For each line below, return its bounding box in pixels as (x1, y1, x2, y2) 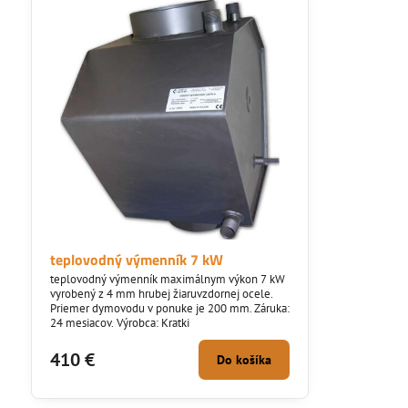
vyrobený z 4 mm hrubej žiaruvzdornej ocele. (49, 285, 273, 301)
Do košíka (217, 351, 272, 368)
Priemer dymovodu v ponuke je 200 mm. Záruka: (49, 300, 290, 316)
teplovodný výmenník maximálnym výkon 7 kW (49, 270, 285, 287)
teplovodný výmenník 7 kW (49, 248, 223, 270)
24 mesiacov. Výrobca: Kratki (49, 314, 192, 331)
